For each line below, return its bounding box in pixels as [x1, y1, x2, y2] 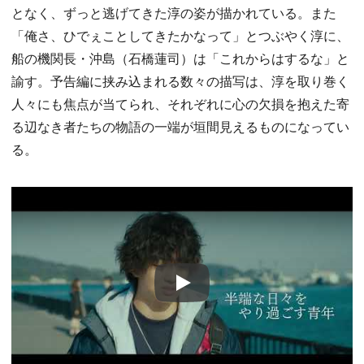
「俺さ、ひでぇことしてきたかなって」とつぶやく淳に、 [11, 26, 349, 45]
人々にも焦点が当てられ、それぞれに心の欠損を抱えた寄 [11, 94, 349, 113]
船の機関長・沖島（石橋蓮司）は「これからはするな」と [11, 49, 349, 67]
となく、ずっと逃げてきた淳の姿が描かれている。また [11, 3, 336, 22]
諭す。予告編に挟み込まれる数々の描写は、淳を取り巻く [11, 71, 349, 90]
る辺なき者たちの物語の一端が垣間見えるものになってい [11, 117, 349, 136]
